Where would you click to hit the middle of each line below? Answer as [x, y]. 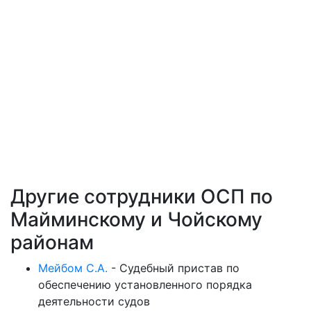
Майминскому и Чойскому [136, 220]
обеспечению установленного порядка [145, 285]
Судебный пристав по [179, 268]
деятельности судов [94, 302]
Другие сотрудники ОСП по [142, 197]
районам [52, 243]
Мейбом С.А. [73, 268]
